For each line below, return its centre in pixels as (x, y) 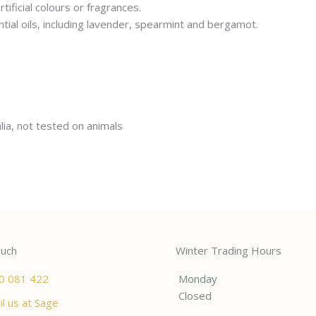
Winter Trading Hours (229, 250)
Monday (198, 279)
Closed (195, 296)
